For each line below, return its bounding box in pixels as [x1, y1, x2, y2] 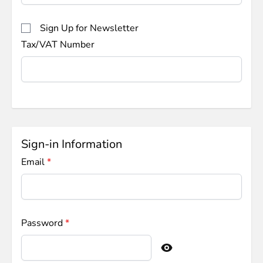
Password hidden [21, 247, 93, 261]
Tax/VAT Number [21, 38, 95, 51]
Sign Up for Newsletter [40, 22, 139, 35]
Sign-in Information [21, 136, 122, 152]
